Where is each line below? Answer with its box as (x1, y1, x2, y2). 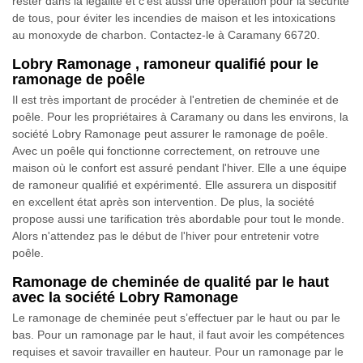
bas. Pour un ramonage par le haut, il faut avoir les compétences (12, 327, 344, 341)
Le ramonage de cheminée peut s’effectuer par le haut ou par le (12, 310, 340, 324)
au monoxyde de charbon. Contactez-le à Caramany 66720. (12, 28, 320, 41)
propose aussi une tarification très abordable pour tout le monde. (12, 211, 344, 225)
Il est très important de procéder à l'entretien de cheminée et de (12, 92, 339, 106)
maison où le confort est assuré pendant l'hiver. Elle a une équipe (12, 160, 347, 174)
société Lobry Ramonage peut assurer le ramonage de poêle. (12, 126, 328, 140)
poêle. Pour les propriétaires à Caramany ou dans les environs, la (12, 109, 348, 123)
